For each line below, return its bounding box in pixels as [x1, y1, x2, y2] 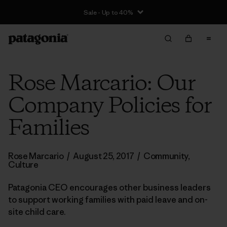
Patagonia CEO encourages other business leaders [8, 182, 211, 193]
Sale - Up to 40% [84, 8, 133, 17]
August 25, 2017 [73, 150, 134, 162]
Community [143, 150, 188, 162]
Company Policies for [8, 91, 211, 122]
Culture [8, 159, 39, 170]
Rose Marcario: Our [8, 69, 195, 99]
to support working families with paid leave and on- [8, 194, 208, 205]
